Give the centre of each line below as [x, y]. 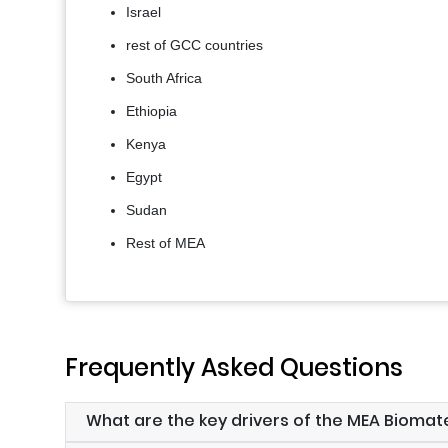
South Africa [164, 78]
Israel [143, 12]
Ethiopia [151, 111]
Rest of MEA [165, 243]
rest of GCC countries [194, 45]
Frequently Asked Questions [234, 368]
